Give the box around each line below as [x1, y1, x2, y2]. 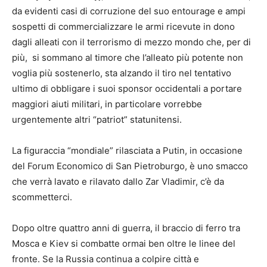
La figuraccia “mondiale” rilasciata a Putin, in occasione [12, 145, 243, 156]
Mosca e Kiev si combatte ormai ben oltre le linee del [12, 238, 235, 249]
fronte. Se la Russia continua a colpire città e [12, 253, 199, 265]
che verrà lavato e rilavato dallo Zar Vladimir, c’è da [12, 176, 224, 187]
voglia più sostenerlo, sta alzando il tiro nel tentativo [12, 67, 231, 79]
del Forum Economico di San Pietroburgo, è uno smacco [12, 160, 248, 172]
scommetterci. [12, 191, 72, 203]
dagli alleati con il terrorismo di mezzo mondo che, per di [12, 36, 251, 48]
